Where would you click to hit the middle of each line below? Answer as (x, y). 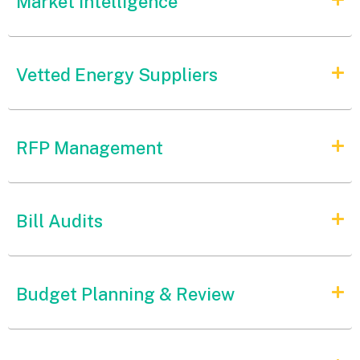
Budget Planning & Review (125, 294)
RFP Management (90, 147)
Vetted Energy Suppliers (117, 74)
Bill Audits (59, 221)
